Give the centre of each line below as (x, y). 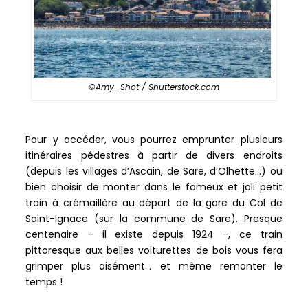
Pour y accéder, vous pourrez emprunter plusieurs (154, 139)
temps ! (44, 282)
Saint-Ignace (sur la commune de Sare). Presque (154, 218)
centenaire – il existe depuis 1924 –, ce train (154, 234)
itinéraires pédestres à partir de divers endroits (154, 155)
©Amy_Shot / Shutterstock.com (154, 87)
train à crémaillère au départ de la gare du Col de (154, 202)
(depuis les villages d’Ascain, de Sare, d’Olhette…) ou (154, 171)
